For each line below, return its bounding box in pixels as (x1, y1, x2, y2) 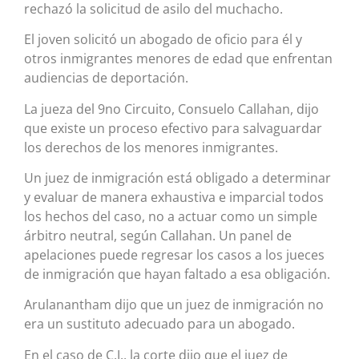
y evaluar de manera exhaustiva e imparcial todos (24, 188, 324, 207)
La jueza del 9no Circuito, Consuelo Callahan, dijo (24, 99, 319, 118)
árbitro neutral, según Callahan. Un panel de (24, 227, 292, 245)
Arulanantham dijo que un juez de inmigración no (24, 296, 324, 314)
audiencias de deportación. (24, 69, 188, 87)
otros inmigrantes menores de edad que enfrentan (24, 50, 333, 68)
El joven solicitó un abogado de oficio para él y (24, 30, 302, 49)
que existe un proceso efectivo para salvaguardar (24, 119, 322, 137)
